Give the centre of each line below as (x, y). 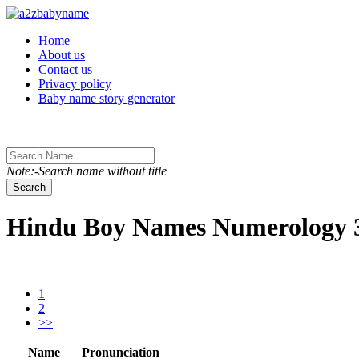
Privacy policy (75, 84)
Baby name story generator (107, 98)
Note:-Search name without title (87, 171)
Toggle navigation (51, 12)
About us (62, 55)
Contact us (65, 69)
